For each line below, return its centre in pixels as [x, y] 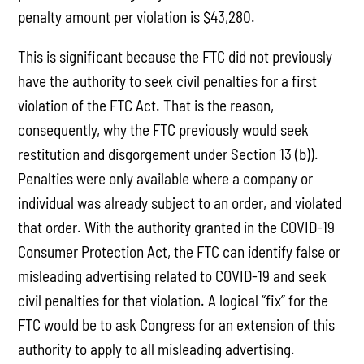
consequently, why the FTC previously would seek [164, 130]
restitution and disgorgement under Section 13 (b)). [169, 154]
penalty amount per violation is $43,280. [137, 17]
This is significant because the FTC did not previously [175, 57]
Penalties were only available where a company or [166, 179]
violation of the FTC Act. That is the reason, [146, 106]
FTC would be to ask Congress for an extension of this [177, 325]
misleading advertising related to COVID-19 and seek [173, 276]
